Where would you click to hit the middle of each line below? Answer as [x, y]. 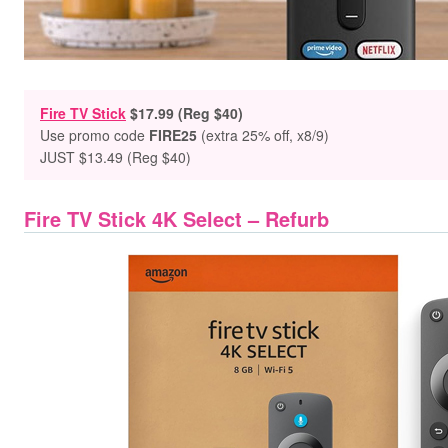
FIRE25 [173, 135]
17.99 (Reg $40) [190, 113]
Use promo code [94, 135]
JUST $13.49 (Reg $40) [115, 157]
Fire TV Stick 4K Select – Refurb [176, 218]
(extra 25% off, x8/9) [265, 135]
